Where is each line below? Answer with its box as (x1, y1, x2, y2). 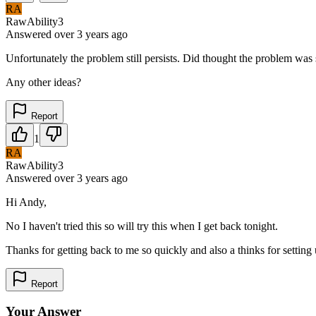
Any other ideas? (6, 75, 81, 88)
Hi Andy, (6, 195, 47, 208)
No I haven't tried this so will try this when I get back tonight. (6, 219, 278, 232)
